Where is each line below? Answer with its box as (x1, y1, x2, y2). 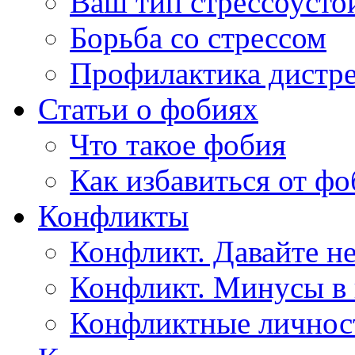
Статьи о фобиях (38, 91, 258, 126)
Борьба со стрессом (70, 20, 326, 55)
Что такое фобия (70, 127, 286, 162)
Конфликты (38, 198, 189, 233)
